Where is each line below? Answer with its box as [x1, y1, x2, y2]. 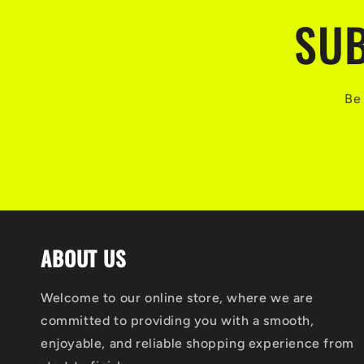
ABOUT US [41, 243, 126, 273]
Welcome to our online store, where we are [41, 290, 314, 305]
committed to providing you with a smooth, [41, 313, 314, 328]
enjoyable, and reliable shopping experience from [41, 336, 354, 351]
